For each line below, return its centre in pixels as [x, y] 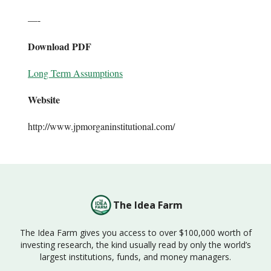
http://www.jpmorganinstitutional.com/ [101, 126]
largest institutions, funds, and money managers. [135, 257]
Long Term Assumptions [75, 73]
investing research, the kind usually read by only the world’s [135, 245]
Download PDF [60, 46]
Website [44, 99]
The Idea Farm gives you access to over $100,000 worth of [135, 233]
